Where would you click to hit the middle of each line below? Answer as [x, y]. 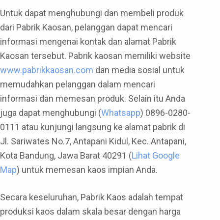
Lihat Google [156, 156]
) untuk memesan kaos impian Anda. [87, 170]
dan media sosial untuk [139, 70]
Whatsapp [121, 113]
